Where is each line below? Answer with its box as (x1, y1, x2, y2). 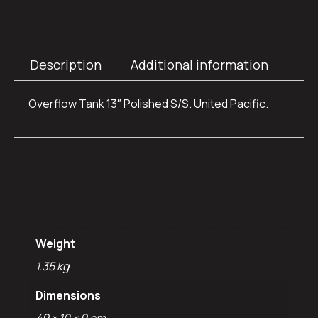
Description (29, 55, 102, 73)
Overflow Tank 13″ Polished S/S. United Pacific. (28, 96, 268, 112)
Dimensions (35, 287, 101, 304)
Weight (35, 236, 75, 252)
